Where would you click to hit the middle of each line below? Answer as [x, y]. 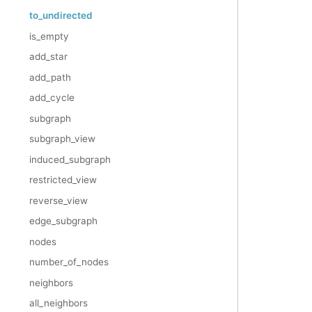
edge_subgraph [63, 221]
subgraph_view [62, 139]
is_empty [49, 36]
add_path [50, 77]
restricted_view [63, 180]
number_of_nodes [69, 262]
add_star [48, 57]
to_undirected [61, 16]
